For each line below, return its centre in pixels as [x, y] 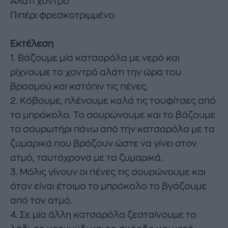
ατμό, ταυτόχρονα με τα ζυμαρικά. [87, 158]
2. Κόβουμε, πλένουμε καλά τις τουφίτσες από [113, 101]
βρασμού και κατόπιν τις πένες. [79, 87]
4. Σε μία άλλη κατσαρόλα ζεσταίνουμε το [103, 215]
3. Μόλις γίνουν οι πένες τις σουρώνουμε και [108, 172]
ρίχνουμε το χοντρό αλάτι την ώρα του [96, 73]
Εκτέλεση [32, 44]
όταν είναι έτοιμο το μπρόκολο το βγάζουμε [108, 187]
